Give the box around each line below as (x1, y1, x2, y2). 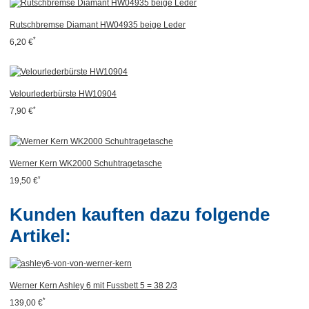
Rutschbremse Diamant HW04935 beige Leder (10, 19, 186, 30)
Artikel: (10, 226, 71, 247)
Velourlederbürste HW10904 (10, 89, 117, 99)
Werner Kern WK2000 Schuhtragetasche (10, 159, 162, 169)
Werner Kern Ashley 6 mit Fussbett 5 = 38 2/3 (10, 280, 177, 290)
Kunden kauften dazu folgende (10, 204, 270, 226)
